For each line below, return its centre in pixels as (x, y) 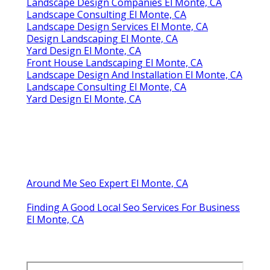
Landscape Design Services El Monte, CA (117, 26)
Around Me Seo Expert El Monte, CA (107, 183)
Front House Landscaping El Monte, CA (115, 62)
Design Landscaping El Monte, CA (102, 38)
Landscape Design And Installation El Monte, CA (134, 74)
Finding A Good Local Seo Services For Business (133, 207)
